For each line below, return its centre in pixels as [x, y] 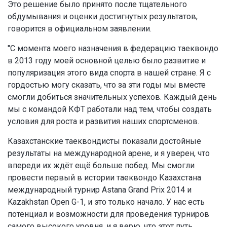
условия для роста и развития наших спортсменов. [103, 122]
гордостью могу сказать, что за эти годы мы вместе [107, 85]
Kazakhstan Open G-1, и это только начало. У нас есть [106, 202]
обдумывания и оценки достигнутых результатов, [103, 17]
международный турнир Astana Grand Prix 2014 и [100, 190]
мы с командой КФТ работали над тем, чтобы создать [110, 109]
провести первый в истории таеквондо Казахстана [104, 178]
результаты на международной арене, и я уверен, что [109, 154]
